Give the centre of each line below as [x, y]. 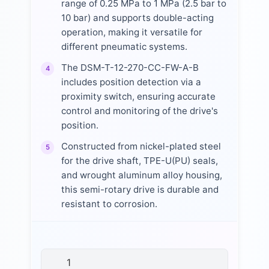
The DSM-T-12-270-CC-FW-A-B [130, 68]
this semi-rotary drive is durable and [140, 190]
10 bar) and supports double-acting [137, 17]
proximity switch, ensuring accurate [138, 97]
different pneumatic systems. [124, 46]
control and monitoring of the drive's [139, 111]
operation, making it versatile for [131, 32]
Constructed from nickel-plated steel [141, 147]
